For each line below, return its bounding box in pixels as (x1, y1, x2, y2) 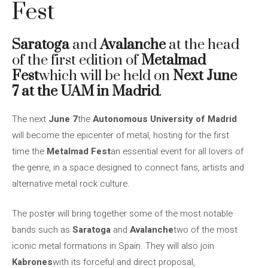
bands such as (12, 223, 72, 236)
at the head (166, 36, 239, 54)
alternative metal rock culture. (12, 177, 130, 190)
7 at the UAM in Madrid (12, 83, 159, 100)
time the (12, 145, 44, 158)
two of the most (173, 223, 237, 236)
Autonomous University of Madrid (93, 112, 237, 126)
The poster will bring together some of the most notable (12, 206, 233, 220)
